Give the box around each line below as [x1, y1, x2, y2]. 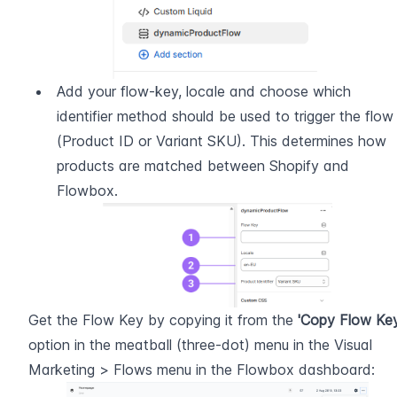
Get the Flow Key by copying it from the [28, 311, 298, 330]
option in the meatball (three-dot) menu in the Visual [28, 336, 372, 354]
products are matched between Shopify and [57, 157, 349, 175]
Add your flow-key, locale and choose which [57, 82, 351, 101]
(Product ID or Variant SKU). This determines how [57, 132, 386, 151]
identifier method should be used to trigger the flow [57, 107, 393, 126]
